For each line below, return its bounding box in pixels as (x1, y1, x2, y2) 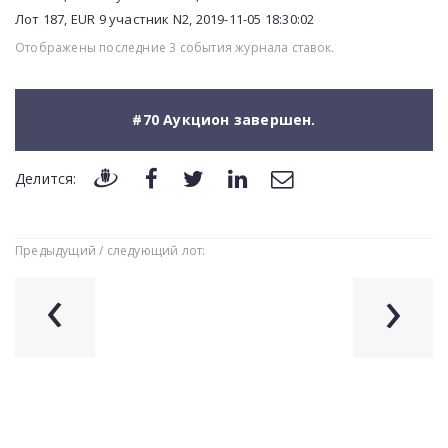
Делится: (15, 169, 77, 189)
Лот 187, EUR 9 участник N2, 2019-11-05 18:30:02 (15, 10, 315, 28)
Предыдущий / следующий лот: (15, 242, 206, 260)
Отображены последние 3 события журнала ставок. (15, 39, 335, 56)
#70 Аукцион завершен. (132, 110, 316, 129)
